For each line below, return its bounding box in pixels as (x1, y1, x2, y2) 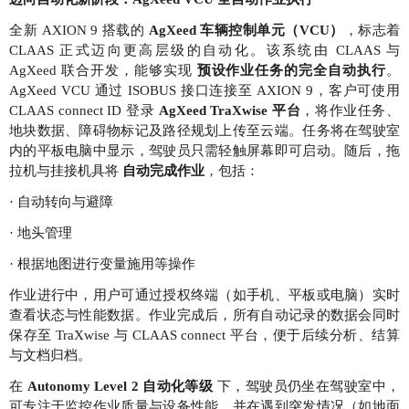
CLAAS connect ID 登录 (9, 103, 159, 119)
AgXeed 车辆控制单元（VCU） (148, 23, 344, 38)
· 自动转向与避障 (9, 194, 113, 210)
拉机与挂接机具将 (9, 163, 122, 179)
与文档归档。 (9, 348, 91, 363)
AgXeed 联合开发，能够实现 (9, 63, 197, 79)
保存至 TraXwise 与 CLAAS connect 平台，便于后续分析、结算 (9, 328, 400, 343)
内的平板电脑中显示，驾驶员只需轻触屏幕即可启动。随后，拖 (9, 143, 400, 159)
